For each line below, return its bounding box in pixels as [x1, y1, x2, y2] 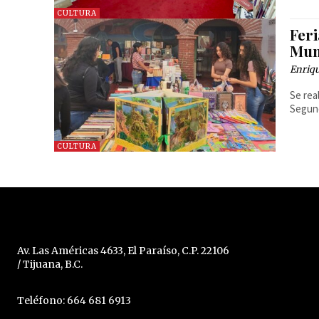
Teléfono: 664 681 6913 [17, 294, 131, 308]
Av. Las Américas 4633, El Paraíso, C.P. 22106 [17, 244, 229, 258]
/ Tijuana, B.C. [17, 258, 83, 271]
